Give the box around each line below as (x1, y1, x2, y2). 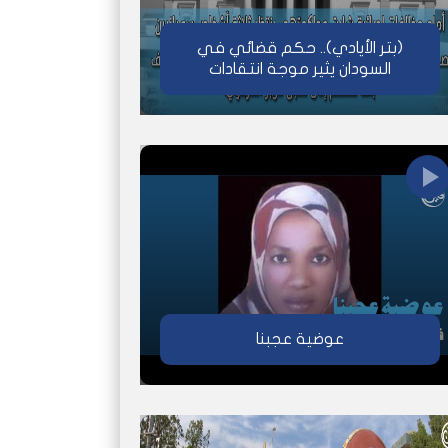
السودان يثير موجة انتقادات (208, 60, 391, 77)
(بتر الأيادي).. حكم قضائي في (196, 39, 403, 56)
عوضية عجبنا (255, 330, 344, 347)
